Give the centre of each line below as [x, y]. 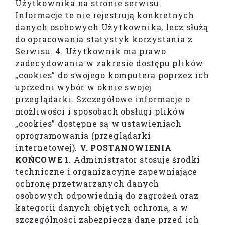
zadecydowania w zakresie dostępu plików [109, 63]
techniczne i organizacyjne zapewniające [106, 172]
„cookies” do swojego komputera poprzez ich [112, 75]
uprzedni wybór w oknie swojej [84, 87]
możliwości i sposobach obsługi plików [100, 111]
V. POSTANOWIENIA [126, 148]
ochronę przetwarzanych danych [87, 184]
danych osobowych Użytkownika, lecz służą [112, 27]
